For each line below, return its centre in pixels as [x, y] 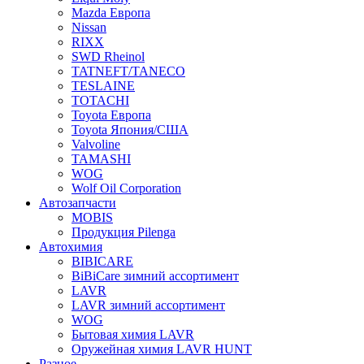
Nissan [89, 27]
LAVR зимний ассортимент [148, 305]
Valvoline [96, 144]
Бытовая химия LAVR [133, 334]
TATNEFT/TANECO [128, 71]
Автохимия [71, 247]
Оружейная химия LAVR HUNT [162, 349]
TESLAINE [103, 86]
